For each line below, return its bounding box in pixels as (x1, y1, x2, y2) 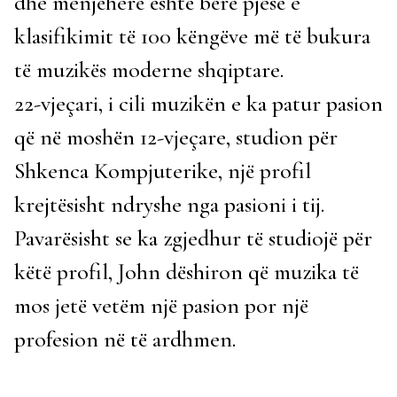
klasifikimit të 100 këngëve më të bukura (14, 22, 370, 50)
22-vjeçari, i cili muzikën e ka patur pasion (14, 90, 383, 117)
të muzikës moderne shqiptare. (14, 56, 284, 83)
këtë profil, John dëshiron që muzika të (14, 258, 359, 285)
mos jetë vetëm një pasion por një (14, 292, 308, 319)
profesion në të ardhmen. (14, 325, 236, 353)
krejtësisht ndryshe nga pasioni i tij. (14, 191, 324, 218)
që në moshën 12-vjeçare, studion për (14, 123, 338, 151)
